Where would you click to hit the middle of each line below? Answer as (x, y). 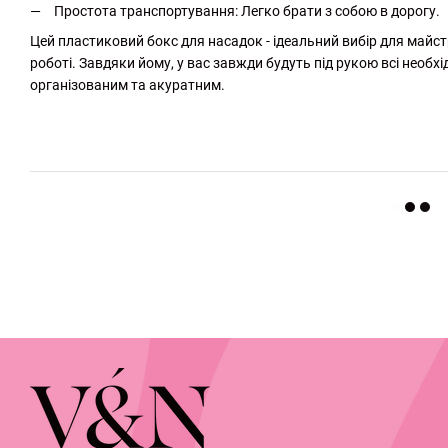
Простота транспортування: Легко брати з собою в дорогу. (247, 10)
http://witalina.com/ (92, 115)
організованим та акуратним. (127, 84)
